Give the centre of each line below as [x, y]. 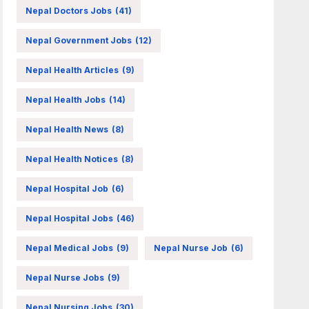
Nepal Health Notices [72, 159]
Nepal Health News [67, 129]
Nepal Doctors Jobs [69, 10]
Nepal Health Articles [72, 70]
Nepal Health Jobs [66, 99]
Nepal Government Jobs [79, 40]
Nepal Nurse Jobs [65, 277]
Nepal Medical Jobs [70, 248]
